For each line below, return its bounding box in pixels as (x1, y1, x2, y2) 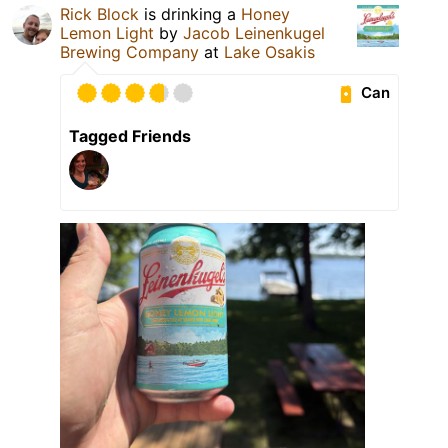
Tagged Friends (69, 125, 191, 146)
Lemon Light (60, 22, 154, 43)
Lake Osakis (224, 41, 315, 62)
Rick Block (60, 3, 139, 24)
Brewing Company (60, 41, 199, 62)
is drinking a (139, 3, 241, 24)
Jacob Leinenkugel (183, 22, 325, 43)
